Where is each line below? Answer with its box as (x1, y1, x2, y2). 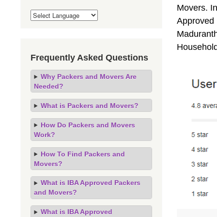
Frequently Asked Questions (31, 52, 148, 62)
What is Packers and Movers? (40, 101, 139, 109)
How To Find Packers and (40, 150, 125, 158)
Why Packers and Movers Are (40, 72, 137, 80)
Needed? (34, 82, 64, 90)
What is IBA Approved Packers (40, 179, 140, 187)
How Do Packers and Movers (40, 121, 135, 129)
